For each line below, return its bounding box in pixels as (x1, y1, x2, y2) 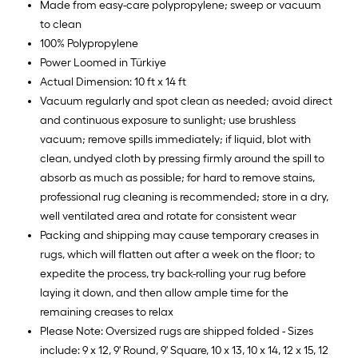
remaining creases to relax (40, 305, 173, 319)
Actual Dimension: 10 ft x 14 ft (40, 75, 186, 89)
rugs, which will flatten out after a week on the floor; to (40, 248, 315, 261)
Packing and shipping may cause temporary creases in (40, 229, 319, 242)
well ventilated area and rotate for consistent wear (40, 209, 296, 223)
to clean (40, 18, 82, 31)
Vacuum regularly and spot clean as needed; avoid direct (40, 94, 332, 108)
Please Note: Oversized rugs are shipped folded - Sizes (40, 324, 313, 338)
